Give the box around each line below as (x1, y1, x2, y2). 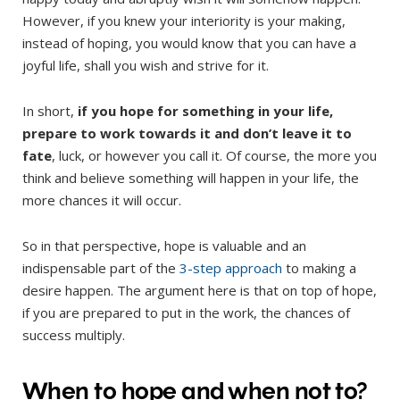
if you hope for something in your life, (78, 101, 333, 120)
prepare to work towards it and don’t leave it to (22, 123, 352, 142)
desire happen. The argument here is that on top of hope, (22, 280, 377, 299)
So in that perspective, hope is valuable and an (22, 236, 306, 254)
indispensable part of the (22, 258, 179, 277)
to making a (282, 258, 356, 277)
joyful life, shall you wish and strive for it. (22, 55, 269, 74)
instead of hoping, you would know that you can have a (22, 33, 356, 52)
